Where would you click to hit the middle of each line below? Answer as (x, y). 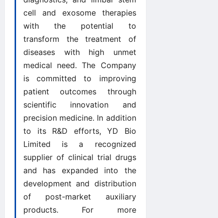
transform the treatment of (80, 39)
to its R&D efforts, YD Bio (80, 131)
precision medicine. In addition (80, 118)
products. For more (80, 210)
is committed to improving (80, 79)
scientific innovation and (80, 105)
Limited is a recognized (80, 144)
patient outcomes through (80, 92)
